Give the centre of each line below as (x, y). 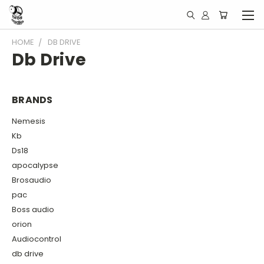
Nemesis (29, 121)
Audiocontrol (37, 239)
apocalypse (35, 165)
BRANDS (32, 100)
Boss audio (33, 209)
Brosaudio (32, 180)
